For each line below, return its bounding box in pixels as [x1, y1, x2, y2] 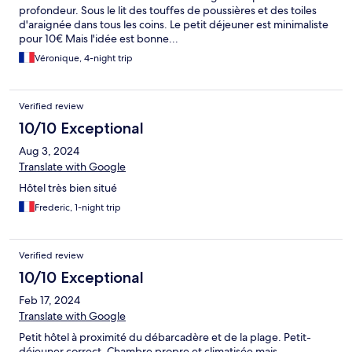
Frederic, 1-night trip [35, 201, 121, 214]
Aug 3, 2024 [19, 144, 79, 159]
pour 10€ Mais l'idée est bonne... [19, 31, 178, 46]
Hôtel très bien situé [19, 181, 117, 196]
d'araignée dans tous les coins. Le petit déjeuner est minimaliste [19, 17, 328, 32]
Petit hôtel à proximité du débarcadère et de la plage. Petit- [19, 330, 311, 345]
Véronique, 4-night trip [35, 52, 133, 65]
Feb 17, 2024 [19, 293, 80, 308]
